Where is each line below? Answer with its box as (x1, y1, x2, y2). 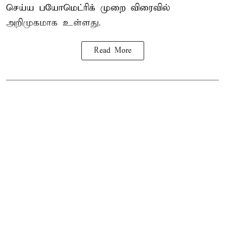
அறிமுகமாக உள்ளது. (6, 17, 101, 29)
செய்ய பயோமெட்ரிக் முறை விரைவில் (6, 2, 170, 14)
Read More (93, 46, 132, 56)
